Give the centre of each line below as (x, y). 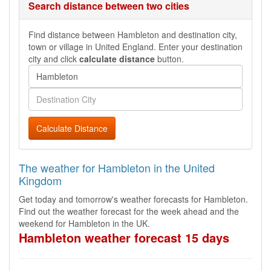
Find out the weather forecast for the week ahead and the (129, 211)
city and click (54, 59)
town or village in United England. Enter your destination (135, 47)
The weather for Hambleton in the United (117, 168)
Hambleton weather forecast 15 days (124, 237)
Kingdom (40, 180)
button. (169, 59)
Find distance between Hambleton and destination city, (133, 34)
